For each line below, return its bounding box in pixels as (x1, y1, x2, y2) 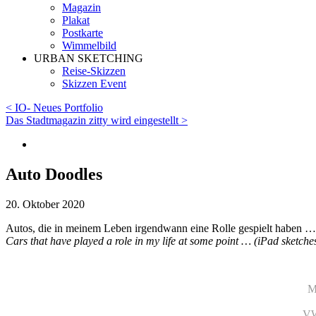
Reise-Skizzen (62, 65, 126, 78)
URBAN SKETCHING (34, 52, 143, 65)
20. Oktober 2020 (6, 198, 85, 211)
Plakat (62, 14, 90, 27)
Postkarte (62, 27, 103, 39)
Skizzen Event (62, 78, 126, 90)
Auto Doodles (6, 165, 102, 184)
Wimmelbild (62, 39, 116, 52)
